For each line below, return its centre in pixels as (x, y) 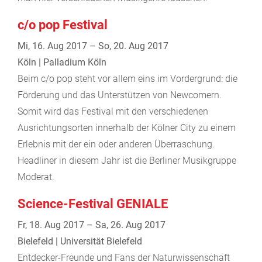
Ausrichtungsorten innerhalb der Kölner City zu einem (127, 127)
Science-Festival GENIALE (93, 204)
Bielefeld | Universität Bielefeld (80, 241)
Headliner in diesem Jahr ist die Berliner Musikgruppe (127, 160)
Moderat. (36, 177)
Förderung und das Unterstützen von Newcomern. (120, 95)
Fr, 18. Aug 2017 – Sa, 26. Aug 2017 (92, 225)
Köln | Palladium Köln (62, 62)
